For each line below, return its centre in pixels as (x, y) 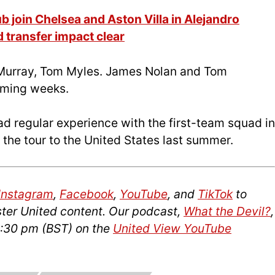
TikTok (215, 194)
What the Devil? (227, 211)
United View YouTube (172, 229)
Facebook (87, 194)
